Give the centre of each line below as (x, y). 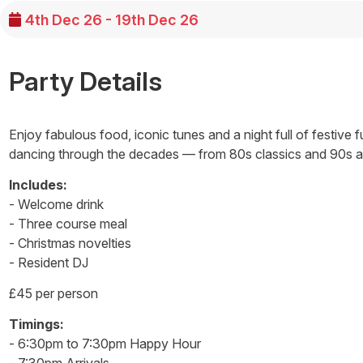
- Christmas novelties (70, 243)
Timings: (36, 324)
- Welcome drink (56, 204)
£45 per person (53, 293)
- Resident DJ (48, 263)
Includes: (38, 185)
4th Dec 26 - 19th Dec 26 (112, 19)
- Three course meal (68, 224)
